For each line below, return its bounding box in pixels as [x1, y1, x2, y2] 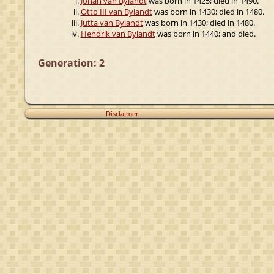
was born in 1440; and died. [155, 28, 256, 39]
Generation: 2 [37, 56, 105, 70]
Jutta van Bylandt [80, 17, 143, 28]
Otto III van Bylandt [80, 6, 152, 17]
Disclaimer [106, 109, 138, 118]
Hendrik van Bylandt [80, 28, 155, 39]
